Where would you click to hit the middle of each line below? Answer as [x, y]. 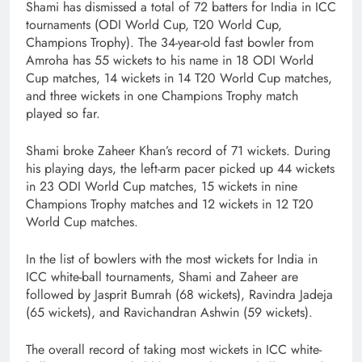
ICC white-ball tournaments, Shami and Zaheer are [162, 276]
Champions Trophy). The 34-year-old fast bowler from [170, 42]
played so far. [63, 113]
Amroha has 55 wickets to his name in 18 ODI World [170, 60]
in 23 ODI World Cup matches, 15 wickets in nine [162, 186]
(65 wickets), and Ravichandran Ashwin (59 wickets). [169, 312]
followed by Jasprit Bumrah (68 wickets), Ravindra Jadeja [179, 294]
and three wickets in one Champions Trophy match [162, 95]
